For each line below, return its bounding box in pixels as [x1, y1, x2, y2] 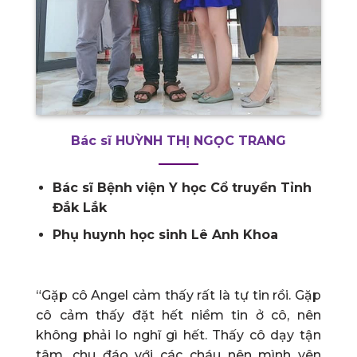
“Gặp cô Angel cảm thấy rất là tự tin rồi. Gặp [36, 288, 321, 304]
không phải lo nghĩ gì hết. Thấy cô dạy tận [36, 328, 321, 343]
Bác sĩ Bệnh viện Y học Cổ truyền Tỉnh [52, 179, 312, 195]
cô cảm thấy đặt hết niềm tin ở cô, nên [36, 308, 321, 324]
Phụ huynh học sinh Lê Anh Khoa [52, 227, 278, 243]
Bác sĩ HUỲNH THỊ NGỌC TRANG [71, 132, 286, 148]
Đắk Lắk [52, 199, 107, 215]
